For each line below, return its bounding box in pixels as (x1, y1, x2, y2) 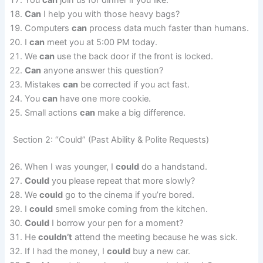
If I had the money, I (25, 245, 107, 257)
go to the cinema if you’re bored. (63, 189, 195, 200)
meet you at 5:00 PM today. (45, 36, 158, 48)
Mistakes (25, 79, 63, 90)
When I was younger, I (25, 161, 116, 172)
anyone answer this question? (41, 65, 164, 76)
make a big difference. (95, 107, 186, 118)
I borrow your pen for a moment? (49, 217, 184, 228)
